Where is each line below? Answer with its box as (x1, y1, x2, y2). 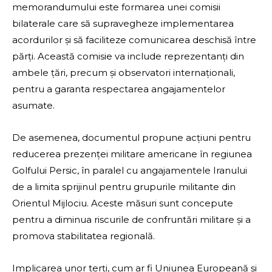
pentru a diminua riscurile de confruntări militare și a (12, 214, 251, 226)
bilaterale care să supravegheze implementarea (12, 18, 234, 30)
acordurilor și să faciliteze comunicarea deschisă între (12, 34, 256, 46)
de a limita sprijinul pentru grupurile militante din (12, 181, 236, 193)
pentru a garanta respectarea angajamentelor (12, 83, 225, 95)
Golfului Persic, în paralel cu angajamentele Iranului (12, 165, 247, 177)
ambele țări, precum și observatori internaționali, (12, 67, 235, 79)
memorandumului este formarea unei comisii (12, 1, 220, 13)
